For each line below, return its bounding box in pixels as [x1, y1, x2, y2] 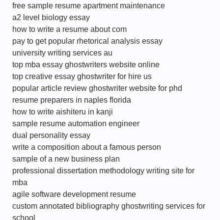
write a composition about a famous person [12, 143, 161, 151]
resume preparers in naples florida [12, 96, 131, 104]
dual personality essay [12, 131, 90, 139]
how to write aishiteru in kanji [12, 108, 113, 116]
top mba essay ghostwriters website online [12, 60, 160, 69]
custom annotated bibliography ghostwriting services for [12, 202, 205, 210]
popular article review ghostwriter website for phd [12, 84, 182, 92]
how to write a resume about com [12, 25, 127, 33]
